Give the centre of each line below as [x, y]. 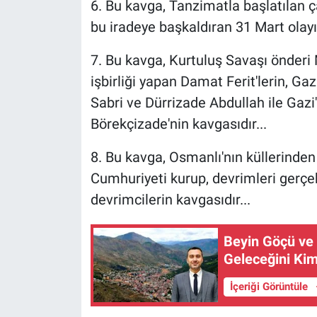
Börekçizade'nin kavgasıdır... [178, 123]
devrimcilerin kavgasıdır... [170, 199]
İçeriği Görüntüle [270, 287]
